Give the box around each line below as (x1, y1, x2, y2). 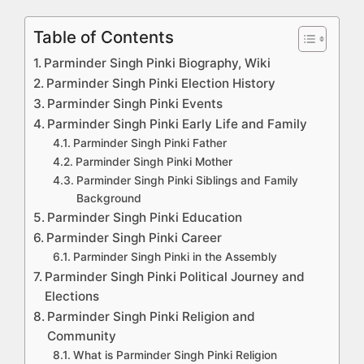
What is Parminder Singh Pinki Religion (72, 349, 277, 362)
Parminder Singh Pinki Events (47, 96, 223, 112)
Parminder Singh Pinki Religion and (47, 309, 256, 325)
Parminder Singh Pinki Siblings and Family (76, 174, 298, 188)
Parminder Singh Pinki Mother (75, 155, 232, 169)
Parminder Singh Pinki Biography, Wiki (44, 55, 271, 71)
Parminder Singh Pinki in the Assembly (72, 250, 277, 264)
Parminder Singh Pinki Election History (46, 76, 276, 92)
